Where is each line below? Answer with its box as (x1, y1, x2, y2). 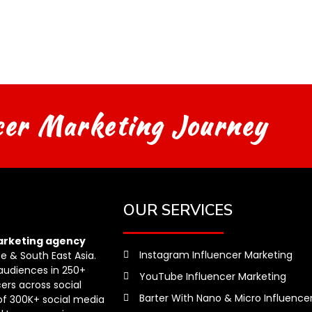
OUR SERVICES (123, 199, 233, 221)
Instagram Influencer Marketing (139, 247, 292, 262)
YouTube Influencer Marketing (139, 269, 286, 283)
